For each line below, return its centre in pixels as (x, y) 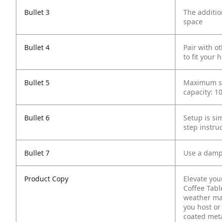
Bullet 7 (37, 153)
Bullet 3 (37, 12)
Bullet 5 (37, 83)
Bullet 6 (37, 118)
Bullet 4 (37, 47)
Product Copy (46, 179)
